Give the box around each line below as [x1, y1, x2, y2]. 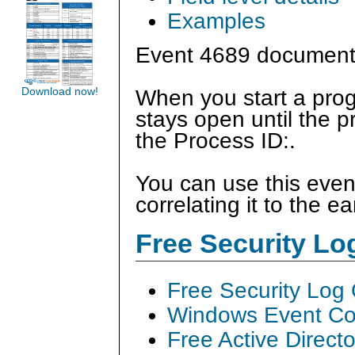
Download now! [21, 86, 98, 97]
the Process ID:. [136, 128, 302, 154]
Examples [167, 9, 265, 34]
